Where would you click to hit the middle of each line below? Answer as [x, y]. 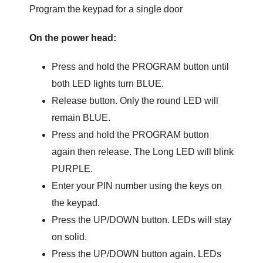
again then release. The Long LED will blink [142, 152]
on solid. [69, 237]
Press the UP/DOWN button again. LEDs [136, 254]
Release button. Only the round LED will [135, 101]
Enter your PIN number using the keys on [136, 186]
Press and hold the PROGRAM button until [140, 67]
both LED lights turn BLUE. [107, 84]
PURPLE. [72, 169]
